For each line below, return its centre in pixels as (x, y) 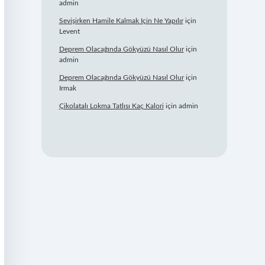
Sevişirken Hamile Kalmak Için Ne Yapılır (121, 21)
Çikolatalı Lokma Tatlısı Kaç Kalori (111, 106)
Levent (69, 32)
